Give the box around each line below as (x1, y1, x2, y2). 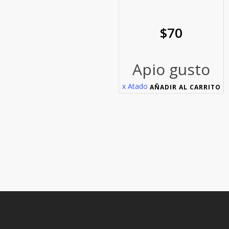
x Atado (122, 81, 148, 91)
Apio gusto (132, 59, 211, 80)
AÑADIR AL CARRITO (149, 83, 221, 92)
